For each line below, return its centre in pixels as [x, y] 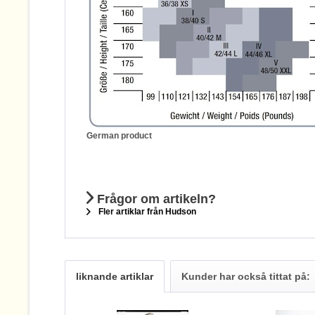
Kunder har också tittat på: [246, 276]
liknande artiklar [115, 276]
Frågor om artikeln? [155, 199]
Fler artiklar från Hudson [146, 212]
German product [119, 136]
